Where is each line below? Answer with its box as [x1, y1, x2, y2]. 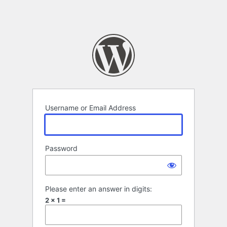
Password [45, 144, 78, 153]
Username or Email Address [45, 103, 136, 112]
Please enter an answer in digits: [45, 184, 152, 194]
